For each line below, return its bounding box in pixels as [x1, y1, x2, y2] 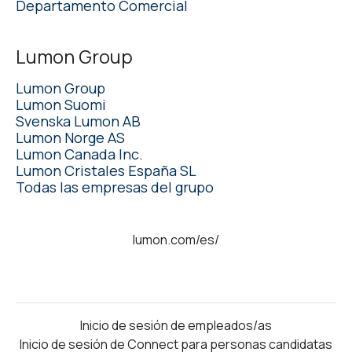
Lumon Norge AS [16, 127, 125, 147]
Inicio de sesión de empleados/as [80, 316, 272, 334]
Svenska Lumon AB [16, 111, 141, 130]
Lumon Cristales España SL [16, 160, 196, 180]
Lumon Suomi [16, 94, 106, 114]
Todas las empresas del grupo [16, 177, 214, 196]
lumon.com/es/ [133, 230, 219, 248]
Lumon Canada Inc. [16, 144, 143, 163]
